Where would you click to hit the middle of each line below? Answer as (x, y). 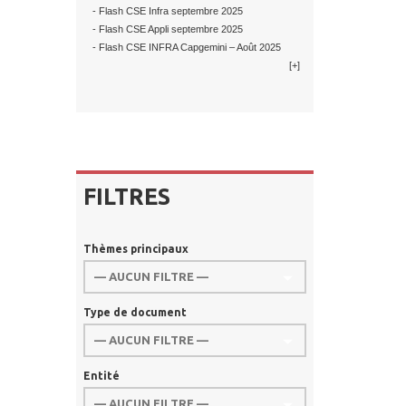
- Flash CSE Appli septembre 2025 (166, 29)
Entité (101, 376)
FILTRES (126, 197)
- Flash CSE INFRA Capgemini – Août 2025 (185, 47)
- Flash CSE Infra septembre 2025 (166, 11)
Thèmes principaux (135, 249)
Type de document (135, 312)
